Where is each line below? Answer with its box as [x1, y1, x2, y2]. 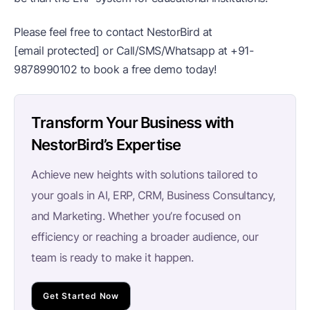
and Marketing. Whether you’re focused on [31, 208, 240, 223]
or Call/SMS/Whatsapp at [99, 43, 230, 57]
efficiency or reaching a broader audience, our [31, 229, 258, 244]
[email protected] [14, 43, 100, 57]
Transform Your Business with [31, 113, 234, 131]
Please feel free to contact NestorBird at [14, 24, 212, 39]
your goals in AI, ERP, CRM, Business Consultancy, [31, 188, 275, 202]
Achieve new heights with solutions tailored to [31, 167, 257, 181]
